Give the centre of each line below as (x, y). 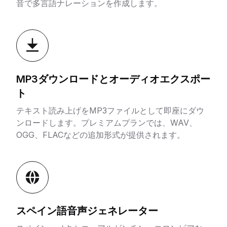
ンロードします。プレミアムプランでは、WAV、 (107, 123)
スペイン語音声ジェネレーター (87, 211)
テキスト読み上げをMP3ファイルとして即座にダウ (110, 110)
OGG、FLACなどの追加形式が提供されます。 (101, 135)
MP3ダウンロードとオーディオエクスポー (113, 79)
